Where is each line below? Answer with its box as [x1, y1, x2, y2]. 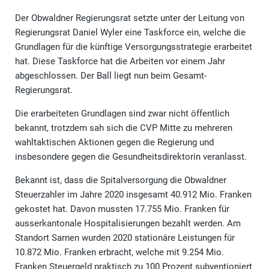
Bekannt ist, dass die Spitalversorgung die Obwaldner [15, 174, 226, 186]
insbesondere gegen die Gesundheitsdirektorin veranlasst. [15, 151, 247, 162]
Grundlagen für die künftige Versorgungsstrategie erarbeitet [15, 41, 252, 52]
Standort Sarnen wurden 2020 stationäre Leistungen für [15, 232, 235, 243]
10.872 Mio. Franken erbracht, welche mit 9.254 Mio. [15, 246, 224, 258]
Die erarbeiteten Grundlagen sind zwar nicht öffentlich [15, 107, 229, 119]
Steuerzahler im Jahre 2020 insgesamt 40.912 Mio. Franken [15, 189, 252, 200]
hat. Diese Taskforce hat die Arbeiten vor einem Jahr [15, 55, 225, 67]
